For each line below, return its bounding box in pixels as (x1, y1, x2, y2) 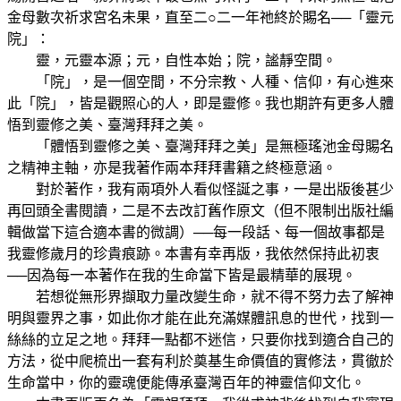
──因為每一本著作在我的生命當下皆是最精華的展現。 (7, 268, 356, 284)
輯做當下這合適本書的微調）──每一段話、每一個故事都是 (7, 225, 385, 241)
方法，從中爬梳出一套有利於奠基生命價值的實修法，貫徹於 (7, 354, 394, 370)
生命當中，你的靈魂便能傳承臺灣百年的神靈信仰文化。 (7, 375, 365, 391)
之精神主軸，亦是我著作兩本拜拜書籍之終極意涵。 (7, 160, 337, 176)
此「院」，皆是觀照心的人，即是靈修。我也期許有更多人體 (7, 96, 394, 112)
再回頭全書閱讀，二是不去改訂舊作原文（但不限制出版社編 (7, 203, 394, 219)
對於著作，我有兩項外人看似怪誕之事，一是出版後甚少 (7, 182, 394, 198)
